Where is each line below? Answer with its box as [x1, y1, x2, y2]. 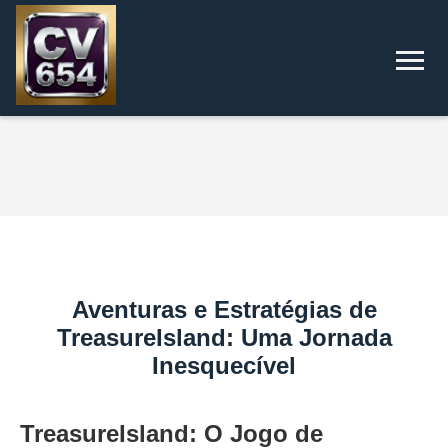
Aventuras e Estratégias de [71, 296, 377, 323]
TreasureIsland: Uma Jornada [56, 324, 392, 351]
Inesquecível [152, 352, 296, 379]
